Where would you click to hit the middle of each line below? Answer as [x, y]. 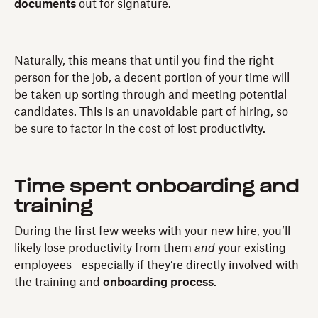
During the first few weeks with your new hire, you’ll [152, 231]
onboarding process [158, 282]
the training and [59, 282]
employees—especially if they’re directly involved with [157, 265]
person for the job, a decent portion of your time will [152, 78]
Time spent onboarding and [157, 187]
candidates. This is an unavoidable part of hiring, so [151, 112]
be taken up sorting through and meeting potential [150, 95]
